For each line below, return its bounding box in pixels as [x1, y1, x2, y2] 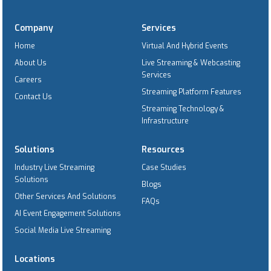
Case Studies [142, 162, 186, 172]
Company [15, 22, 53, 34]
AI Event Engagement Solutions [15, 208, 121, 218]
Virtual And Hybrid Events [142, 41, 228, 51]
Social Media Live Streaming [15, 225, 111, 235]
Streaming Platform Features [142, 87, 241, 97]
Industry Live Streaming [15, 162, 94, 172]
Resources [142, 143, 184, 155]
